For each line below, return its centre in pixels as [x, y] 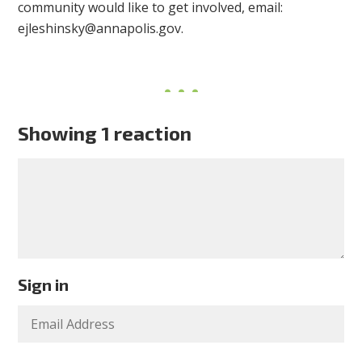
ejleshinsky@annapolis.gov [100, 29]
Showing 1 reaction [105, 133]
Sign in [44, 285]
